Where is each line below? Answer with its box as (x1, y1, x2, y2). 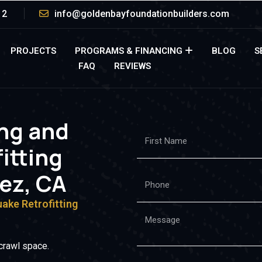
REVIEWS (113, 61, 151, 71)
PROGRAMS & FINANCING (75, 46, 183, 56)
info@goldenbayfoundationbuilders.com (54, 8, 229, 19)
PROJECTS (11, 46, 57, 56)
